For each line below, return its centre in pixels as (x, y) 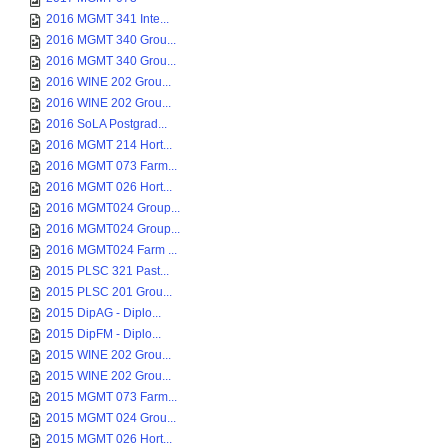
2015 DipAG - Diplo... (103, 313)
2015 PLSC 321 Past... (107, 271)
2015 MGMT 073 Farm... (111, 397)
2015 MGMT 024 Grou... (111, 418)
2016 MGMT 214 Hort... (109, 145)
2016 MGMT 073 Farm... (111, 166)
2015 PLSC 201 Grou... (109, 292)
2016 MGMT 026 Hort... (109, 187)
